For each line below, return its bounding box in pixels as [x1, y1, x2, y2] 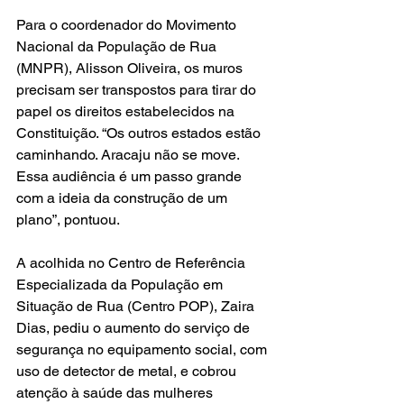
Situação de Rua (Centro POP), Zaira [16, 297, 258, 315]
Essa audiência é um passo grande [16, 167, 245, 185]
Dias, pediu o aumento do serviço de [16, 318, 253, 336]
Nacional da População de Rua [16, 37, 220, 55]
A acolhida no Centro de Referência [16, 253, 249, 271]
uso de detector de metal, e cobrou [16, 362, 240, 380]
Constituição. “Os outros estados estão [16, 124, 264, 142]
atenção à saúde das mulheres [16, 383, 216, 401]
